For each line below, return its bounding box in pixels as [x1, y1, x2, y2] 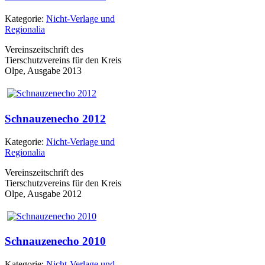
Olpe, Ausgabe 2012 [5, 188, 82, 199]
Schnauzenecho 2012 [5, 112, 106, 125]
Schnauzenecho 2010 [5, 235, 106, 248]
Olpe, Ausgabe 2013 [5, 66, 82, 76]
